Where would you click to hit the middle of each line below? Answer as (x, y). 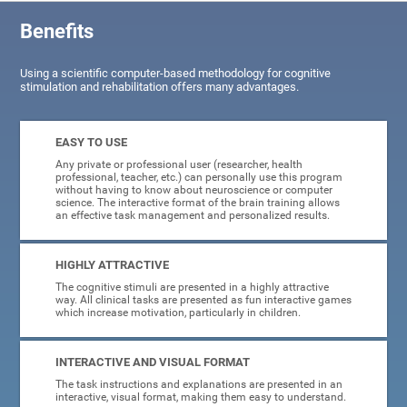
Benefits (57, 32)
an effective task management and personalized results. (192, 216)
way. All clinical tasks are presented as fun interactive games (203, 300)
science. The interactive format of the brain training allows (197, 203)
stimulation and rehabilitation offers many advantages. (160, 87)
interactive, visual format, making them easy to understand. (200, 397)
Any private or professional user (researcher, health (179, 165)
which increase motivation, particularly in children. (178, 313)
